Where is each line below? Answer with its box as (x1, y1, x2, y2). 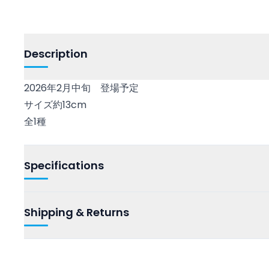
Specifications (24, 158, 104, 173)
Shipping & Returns (24, 205, 129, 220)
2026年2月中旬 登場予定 (24, 81, 139, 95)
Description (24, 46, 88, 61)
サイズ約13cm (24, 98, 86, 112)
